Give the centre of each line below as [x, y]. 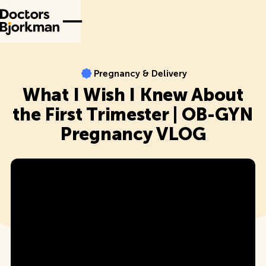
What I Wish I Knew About [133, 95]
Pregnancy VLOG [133, 134]
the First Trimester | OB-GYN [133, 115]
